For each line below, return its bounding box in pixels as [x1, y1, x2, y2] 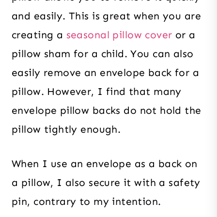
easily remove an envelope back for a [12, 66, 200, 79]
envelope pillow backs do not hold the [12, 104, 201, 117]
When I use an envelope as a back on [12, 157, 198, 170]
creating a [12, 28, 66, 41]
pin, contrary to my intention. [12, 195, 161, 208]
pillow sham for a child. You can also [12, 47, 194, 60]
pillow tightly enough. [12, 123, 121, 136]
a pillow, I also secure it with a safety [12, 176, 201, 189]
